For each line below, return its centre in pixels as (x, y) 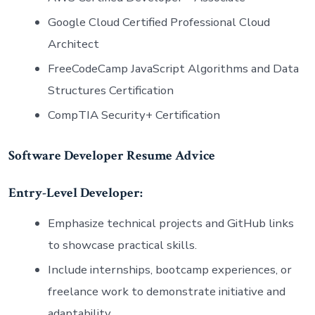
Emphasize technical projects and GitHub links (171, 223)
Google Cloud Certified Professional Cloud (159, 22)
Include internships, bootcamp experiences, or (169, 269)
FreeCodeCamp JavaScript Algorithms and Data (173, 69)
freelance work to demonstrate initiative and (166, 291)
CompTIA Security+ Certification (134, 115)
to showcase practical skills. (122, 245)
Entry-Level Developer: (75, 193)
